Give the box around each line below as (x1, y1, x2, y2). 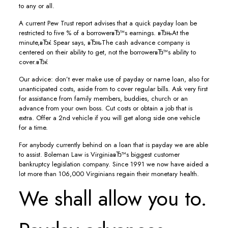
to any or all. (18, 1, 54, 11)
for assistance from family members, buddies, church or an (18, 94, 188, 103)
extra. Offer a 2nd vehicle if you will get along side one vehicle (18, 113, 200, 123)
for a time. (18, 123, 48, 132)
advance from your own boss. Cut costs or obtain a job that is (18, 103, 192, 113)
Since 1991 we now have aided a (110, 159, 209, 169)
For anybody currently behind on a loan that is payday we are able (18, 140, 208, 150)
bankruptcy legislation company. (18, 159, 110, 169)
